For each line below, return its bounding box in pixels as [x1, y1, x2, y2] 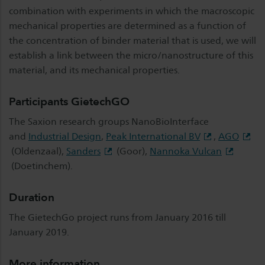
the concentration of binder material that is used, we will [9, 35, 256, 46]
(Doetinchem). [9, 160, 73, 172]
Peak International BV [106, 131, 200, 142]
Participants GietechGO [9, 95, 130, 108]
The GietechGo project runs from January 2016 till [9, 212, 226, 223]
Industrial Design [28, 131, 101, 142]
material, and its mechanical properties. [9, 64, 180, 76]
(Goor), [114, 146, 150, 157]
